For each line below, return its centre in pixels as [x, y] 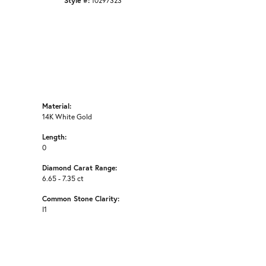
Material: [57, 106]
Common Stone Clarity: [81, 199]
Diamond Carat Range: [80, 168]
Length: [54, 137]
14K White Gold [67, 117]
